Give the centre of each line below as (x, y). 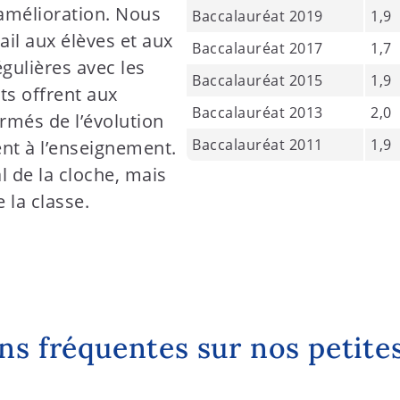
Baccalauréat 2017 (258, 48)
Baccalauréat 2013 (258, 112)
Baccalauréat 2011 (258, 145)
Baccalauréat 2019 (258, 16)
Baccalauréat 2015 (258, 80)
